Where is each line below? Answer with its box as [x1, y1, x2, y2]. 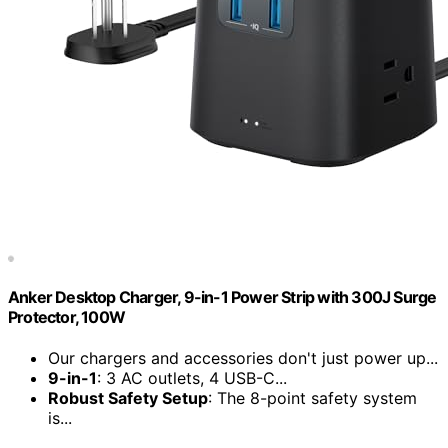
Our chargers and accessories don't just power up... [48, 348, 438, 369]
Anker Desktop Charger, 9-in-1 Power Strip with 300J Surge [8, 287, 437, 308]
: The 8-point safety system [208, 388, 417, 409]
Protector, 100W [8, 307, 125, 328]
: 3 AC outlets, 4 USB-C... [97, 368, 287, 389]
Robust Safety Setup [48, 388, 208, 409]
